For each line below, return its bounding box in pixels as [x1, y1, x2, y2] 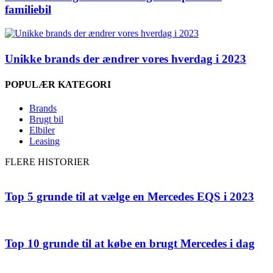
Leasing [29, 135, 60, 146]
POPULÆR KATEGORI [5, 79, 111, 90]
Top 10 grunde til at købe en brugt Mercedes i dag [5, 237, 255, 250]
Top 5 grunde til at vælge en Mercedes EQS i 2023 [5, 190, 254, 203]
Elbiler [29, 124, 55, 135]
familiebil [5, 2, 51, 16]
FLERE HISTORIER [5, 156, 90, 167]
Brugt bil [29, 113, 63, 124]
